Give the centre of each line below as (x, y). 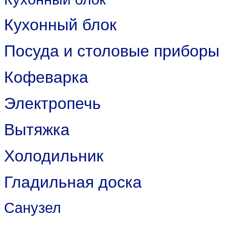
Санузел (33, 208)
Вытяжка (37, 130)
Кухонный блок (60, 25)
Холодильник (54, 156)
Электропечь (52, 103)
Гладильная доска (73, 182)
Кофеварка (46, 77)
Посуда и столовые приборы (112, 51)
